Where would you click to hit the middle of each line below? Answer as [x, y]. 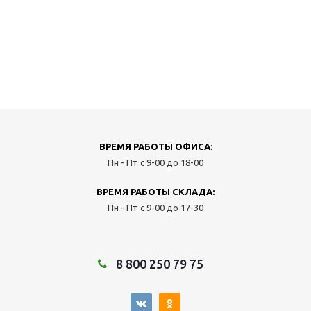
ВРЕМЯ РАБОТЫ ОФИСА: [155, 146]
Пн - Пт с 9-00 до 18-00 [155, 162]
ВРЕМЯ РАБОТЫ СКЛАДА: [155, 192]
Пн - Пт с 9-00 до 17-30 [155, 208]
